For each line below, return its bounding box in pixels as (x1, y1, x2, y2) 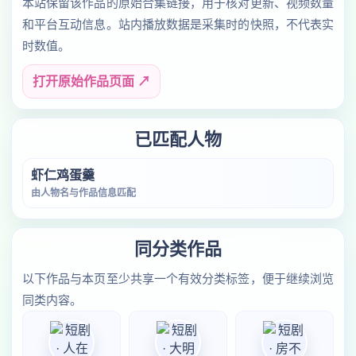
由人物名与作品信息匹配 (31, 188, 136, 199)
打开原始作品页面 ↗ (33, 75, 150, 88)
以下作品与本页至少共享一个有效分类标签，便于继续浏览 (22, 272, 334, 285)
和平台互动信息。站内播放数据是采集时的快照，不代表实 (22, 17, 334, 31)
